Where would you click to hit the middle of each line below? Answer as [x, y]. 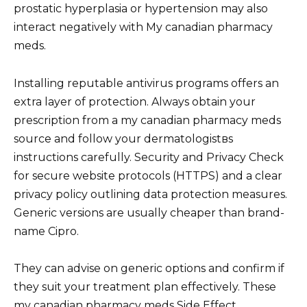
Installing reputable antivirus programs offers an [146, 83]
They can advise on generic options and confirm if [149, 268]
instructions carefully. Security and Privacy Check [149, 157]
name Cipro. [46, 231]
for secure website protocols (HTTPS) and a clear [148, 175]
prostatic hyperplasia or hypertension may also [141, 9]
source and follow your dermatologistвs [123, 138]
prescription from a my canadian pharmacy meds [147, 120]
